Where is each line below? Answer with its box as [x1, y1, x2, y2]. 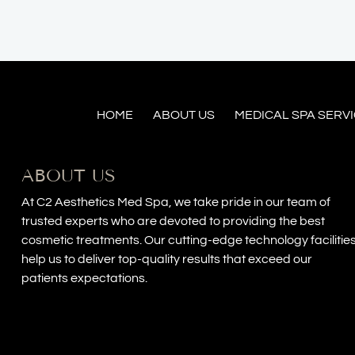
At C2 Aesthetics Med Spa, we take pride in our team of [21, 195, 330, 208]
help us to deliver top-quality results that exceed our [21, 252, 312, 265]
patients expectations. [21, 271, 147, 284]
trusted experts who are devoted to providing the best [21, 214, 325, 227]
